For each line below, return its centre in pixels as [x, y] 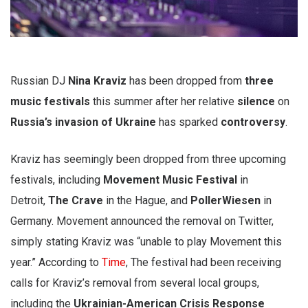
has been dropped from [186, 81]
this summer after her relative [164, 102]
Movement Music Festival [172, 180]
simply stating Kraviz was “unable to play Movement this [146, 242]
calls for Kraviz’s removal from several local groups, [135, 283]
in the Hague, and [147, 201]
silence [256, 102]
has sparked [188, 122]
